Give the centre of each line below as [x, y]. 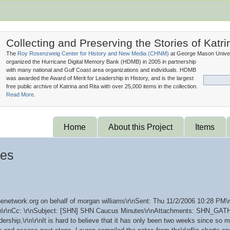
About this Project [140, 127]
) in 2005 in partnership [168, 62]
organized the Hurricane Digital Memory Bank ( [64, 62]
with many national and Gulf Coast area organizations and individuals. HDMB [101, 70]
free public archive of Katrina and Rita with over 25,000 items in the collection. [102, 86]
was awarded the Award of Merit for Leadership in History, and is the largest [100, 78]
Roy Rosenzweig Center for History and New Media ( [84, 53]
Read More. [21, 94]
